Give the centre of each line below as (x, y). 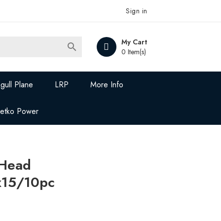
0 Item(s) (133, 52)
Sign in (137, 11)
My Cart (134, 42)
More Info (107, 85)
